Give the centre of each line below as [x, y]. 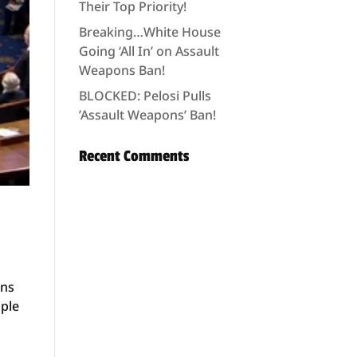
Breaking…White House [149, 32]
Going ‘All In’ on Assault [149, 51]
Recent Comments [133, 156]
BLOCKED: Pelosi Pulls [145, 96]
